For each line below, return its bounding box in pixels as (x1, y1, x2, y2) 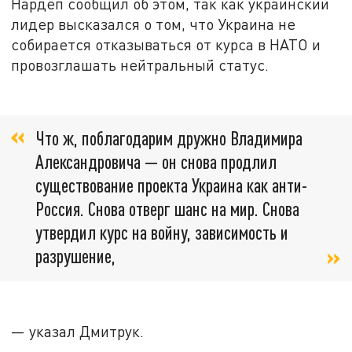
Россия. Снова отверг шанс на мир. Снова (35, 197, 299, 221)
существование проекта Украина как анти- (35, 174, 307, 197)
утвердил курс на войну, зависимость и (35, 221, 288, 244)
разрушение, (35, 244, 115, 268)
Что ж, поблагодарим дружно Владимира (35, 126, 302, 150)
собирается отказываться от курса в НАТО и (11, 35, 321, 53)
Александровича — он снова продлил (35, 150, 277, 174)
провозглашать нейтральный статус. (11, 55, 269, 74)
